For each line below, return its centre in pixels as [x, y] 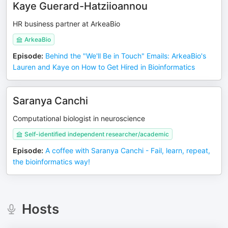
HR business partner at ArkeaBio [66, 24]
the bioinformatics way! [51, 162]
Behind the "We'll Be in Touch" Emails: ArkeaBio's [126, 56]
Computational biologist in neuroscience [79, 118]
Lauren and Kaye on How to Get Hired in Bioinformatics [104, 67]
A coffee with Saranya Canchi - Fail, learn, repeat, [128, 150]
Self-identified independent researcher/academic [97, 134]
